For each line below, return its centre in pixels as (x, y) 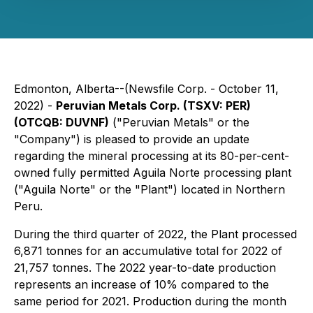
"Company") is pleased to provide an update (132, 139)
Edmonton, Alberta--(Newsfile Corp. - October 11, (146, 89)
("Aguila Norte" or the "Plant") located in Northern (150, 189)
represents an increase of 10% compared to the (141, 284)
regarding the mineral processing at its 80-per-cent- (152, 156)
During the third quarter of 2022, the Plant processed (155, 234)
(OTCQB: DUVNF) (61, 122)
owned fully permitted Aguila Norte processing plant (153, 173)
